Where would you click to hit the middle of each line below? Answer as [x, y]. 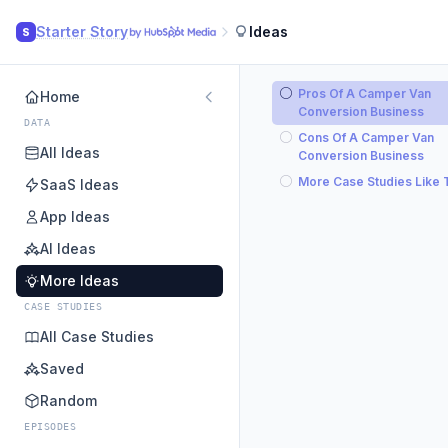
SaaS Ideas [79, 184]
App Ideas [75, 216]
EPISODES [50, 426]
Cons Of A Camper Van [366, 137]
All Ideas [70, 152]
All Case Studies [97, 336]
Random [68, 400]
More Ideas [79, 280]
